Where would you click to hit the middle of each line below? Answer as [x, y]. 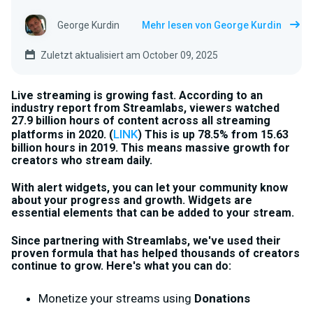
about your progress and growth [97, 201]
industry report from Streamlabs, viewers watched [145, 108]
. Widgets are [217, 201]
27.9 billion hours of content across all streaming [141, 121]
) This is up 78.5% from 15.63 [213, 135]
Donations [222, 298]
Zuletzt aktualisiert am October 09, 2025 [129, 55]
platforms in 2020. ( [62, 135]
